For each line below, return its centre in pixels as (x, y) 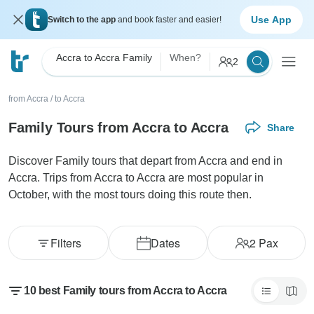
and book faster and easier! (170, 20)
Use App (271, 19)
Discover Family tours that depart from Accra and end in (145, 161)
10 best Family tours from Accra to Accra (125, 291)
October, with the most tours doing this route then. (130, 194)
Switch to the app (83, 20)
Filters (66, 243)
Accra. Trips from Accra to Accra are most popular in (136, 178)
